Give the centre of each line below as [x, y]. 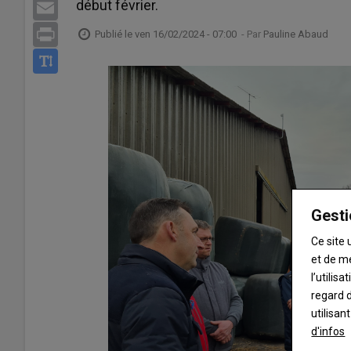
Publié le [115, 34]
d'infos [328, 332]
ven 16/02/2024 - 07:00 [186, 34]
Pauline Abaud [296, 34]
